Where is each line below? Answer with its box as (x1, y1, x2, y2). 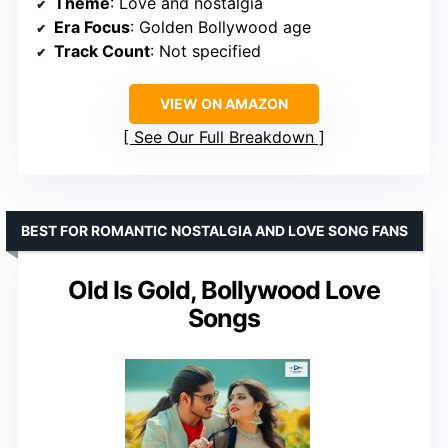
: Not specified (150, 40, 261, 61)
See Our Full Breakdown (134, 126, 314, 147)
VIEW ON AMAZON (160, 94, 288, 112)
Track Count (54, 40, 150, 61)
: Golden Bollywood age (130, 16, 311, 37)
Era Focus (54, 16, 130, 37)
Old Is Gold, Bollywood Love (68, 274, 380, 305)
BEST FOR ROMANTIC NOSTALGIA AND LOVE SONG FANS (21, 221, 408, 239)
